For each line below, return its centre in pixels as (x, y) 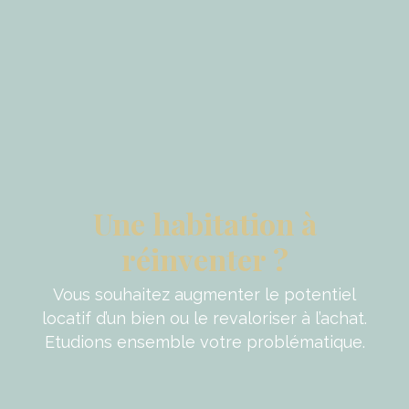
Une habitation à (204, 224)
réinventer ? (204, 259)
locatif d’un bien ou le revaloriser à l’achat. (204, 319)
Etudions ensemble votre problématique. (204, 342)
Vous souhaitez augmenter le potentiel (204, 295)
